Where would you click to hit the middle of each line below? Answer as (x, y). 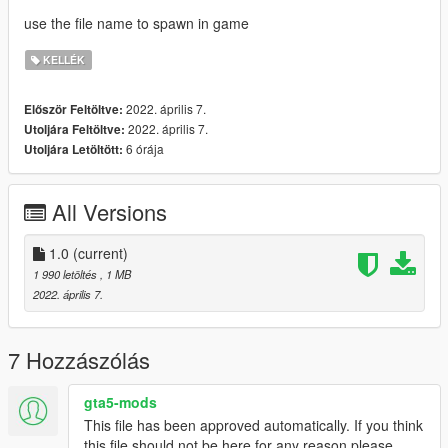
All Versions (109, 212)
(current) (100, 253)
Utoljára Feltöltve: (74, 130)
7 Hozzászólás (79, 360)
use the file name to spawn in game (136, 23)
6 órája (143, 149)
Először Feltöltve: (73, 110)
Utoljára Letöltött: (73, 150)
